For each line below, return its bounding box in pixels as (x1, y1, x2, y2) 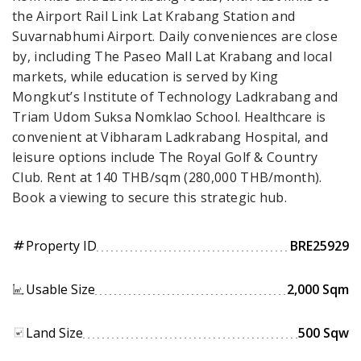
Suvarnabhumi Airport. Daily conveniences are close (12, 27, 338, 45)
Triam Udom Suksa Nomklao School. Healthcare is (12, 107, 326, 126)
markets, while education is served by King (12, 67, 279, 85)
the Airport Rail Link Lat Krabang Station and (12, 6, 296, 25)
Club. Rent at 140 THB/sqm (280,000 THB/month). (12, 168, 322, 186)
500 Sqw (298, 323, 349, 342)
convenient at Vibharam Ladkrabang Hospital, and (12, 127, 329, 146)
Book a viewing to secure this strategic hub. (12, 188, 288, 206)
